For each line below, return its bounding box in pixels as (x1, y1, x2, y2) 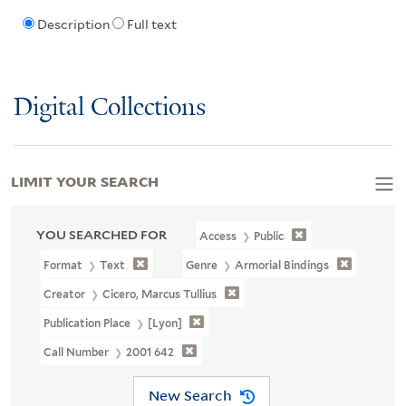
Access (199, 228, 240, 243)
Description (36, 17, 110, 33)
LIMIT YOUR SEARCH (11, 169, 159, 190)
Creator (43, 286, 89, 301)
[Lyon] (148, 315, 186, 330)
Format (43, 257, 86, 272)
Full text (126, 17, 177, 33)
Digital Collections (14, 93, 206, 122)
